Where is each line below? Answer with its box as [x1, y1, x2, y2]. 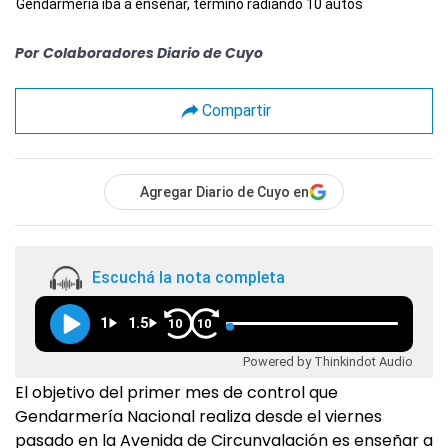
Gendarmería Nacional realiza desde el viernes [15, 404, 382, 428]
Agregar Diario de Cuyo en [140, 183, 309, 200]
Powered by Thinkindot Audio [243, 353, 413, 369]
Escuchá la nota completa [92, 268, 285, 288]
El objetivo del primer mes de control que [15, 380, 338, 404]
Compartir [201, 101, 271, 121]
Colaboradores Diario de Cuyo [43, 42, 263, 63]
